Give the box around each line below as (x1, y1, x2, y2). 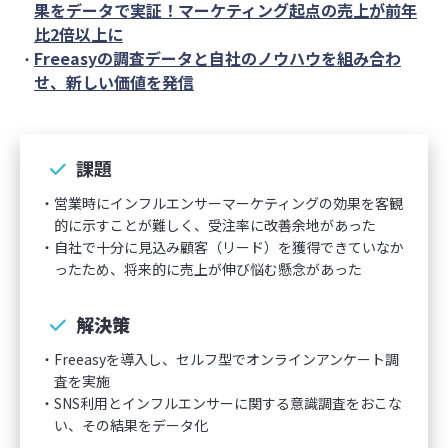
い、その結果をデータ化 (54, 415, 208, 435)
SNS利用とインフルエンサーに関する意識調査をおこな (54, 393, 402, 413)
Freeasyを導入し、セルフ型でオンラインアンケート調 (54, 349, 399, 369)
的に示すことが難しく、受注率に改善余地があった (54, 215, 376, 235)
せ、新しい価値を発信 (34, 70, 194, 94)
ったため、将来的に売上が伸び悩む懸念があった (54, 259, 362, 279)
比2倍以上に (34, 22, 123, 46)
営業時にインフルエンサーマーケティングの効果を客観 (54, 193, 403, 213)
